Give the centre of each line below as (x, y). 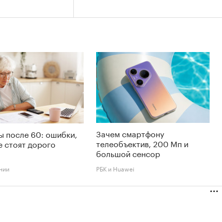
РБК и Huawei (115, 168)
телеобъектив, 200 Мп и (142, 143)
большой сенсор (128, 153)
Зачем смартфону (130, 133)
